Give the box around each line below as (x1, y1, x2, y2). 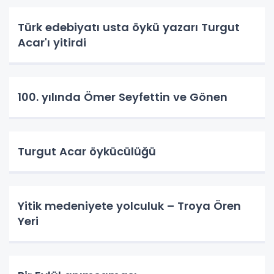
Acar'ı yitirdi (18, 35, 86, 50)
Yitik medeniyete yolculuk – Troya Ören (18, 198, 241, 213)
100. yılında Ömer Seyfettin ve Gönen (18, 89, 228, 105)
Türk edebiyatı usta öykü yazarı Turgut (18, 20, 240, 35)
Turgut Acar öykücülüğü (18, 144, 156, 159)
